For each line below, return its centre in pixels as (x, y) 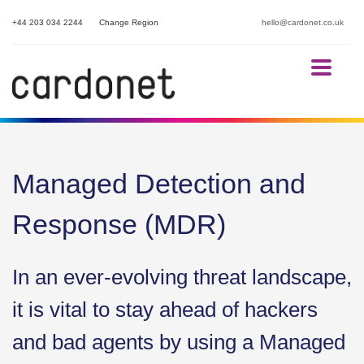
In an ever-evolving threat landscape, (182, 277)
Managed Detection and (159, 184)
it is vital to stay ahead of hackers (165, 310)
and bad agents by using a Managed (179, 342)
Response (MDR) (119, 224)
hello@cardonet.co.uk (303, 22)
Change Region (129, 22)
